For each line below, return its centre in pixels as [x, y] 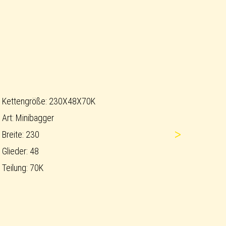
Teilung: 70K [23, 167]
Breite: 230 [21, 134]
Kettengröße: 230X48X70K [49, 101]
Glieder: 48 [20, 151]
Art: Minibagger [28, 118]
